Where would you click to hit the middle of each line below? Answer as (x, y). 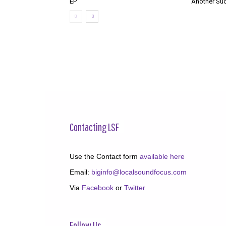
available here (162, 156)
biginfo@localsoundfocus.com (139, 172)
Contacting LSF (94, 127)
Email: (80, 172)
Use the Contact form (105, 156)
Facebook (98, 188)
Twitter (135, 188)
